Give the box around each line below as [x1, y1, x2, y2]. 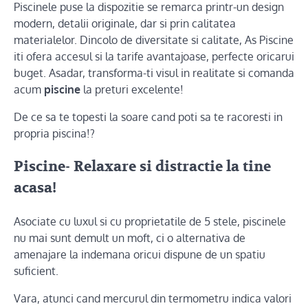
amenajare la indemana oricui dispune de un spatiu [14, 247, 265, 261]
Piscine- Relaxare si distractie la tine [14, 157, 271, 176]
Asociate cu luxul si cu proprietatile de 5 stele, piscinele [14, 214, 286, 228]
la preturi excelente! [80, 82, 184, 96]
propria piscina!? [14, 126, 95, 140]
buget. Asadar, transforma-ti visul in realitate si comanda [14, 66, 294, 80]
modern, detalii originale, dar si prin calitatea [14, 16, 236, 30]
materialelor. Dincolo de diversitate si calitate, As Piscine [14, 33, 294, 47]
